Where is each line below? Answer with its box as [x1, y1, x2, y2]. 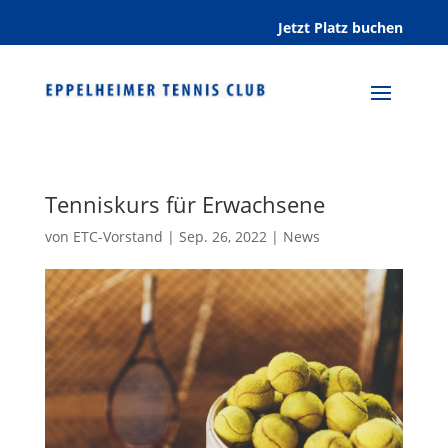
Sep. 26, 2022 [178, 227, 267, 246]
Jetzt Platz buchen [278, 18, 404, 37]
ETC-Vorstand [72, 227, 163, 246]
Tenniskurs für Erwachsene [44, 189, 325, 219]
